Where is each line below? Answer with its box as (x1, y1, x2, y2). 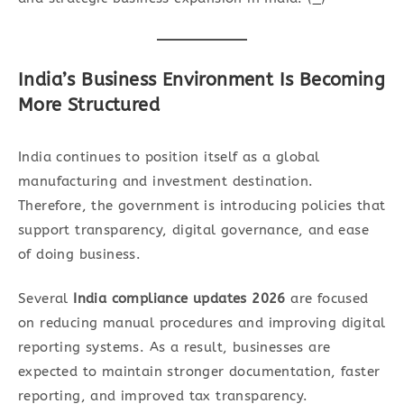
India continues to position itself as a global (18, 148, 320, 165)
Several (18, 290, 74, 307)
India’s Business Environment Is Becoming (18, 69, 385, 90)
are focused (285, 290, 369, 307)
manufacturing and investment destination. (18, 172, 314, 189)
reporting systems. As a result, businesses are (18, 339, 331, 355)
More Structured (18, 94, 160, 115)
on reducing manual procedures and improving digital (18, 315, 386, 331)
